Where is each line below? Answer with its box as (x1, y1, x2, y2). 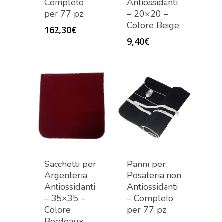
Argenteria (44, 169, 87, 182)
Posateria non (127, 169, 182, 182)
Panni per (127, 158, 166, 170)
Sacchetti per (44, 158, 96, 170)
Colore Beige (127, 19, 180, 32)
